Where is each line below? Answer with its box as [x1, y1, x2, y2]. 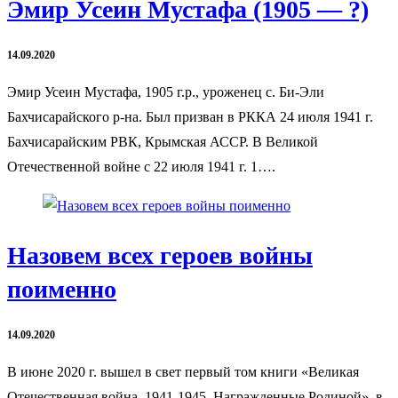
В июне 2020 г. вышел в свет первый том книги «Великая [7, 363, 359, 379]
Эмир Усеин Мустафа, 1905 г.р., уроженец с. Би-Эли [7, 84, 324, 99]
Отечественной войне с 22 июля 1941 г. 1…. [7, 158, 275, 174]
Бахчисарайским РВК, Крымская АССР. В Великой [7, 133, 318, 149]
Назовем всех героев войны [7, 242, 313, 270]
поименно [7, 275, 116, 304]
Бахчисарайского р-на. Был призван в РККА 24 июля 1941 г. [7, 108, 373, 124]
